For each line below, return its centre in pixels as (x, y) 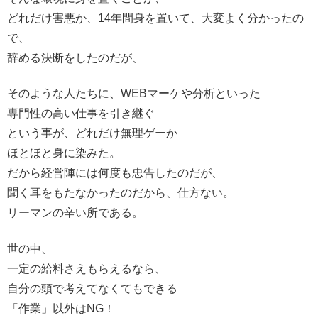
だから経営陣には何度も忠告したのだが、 (115, 173)
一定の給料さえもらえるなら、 (87, 268)
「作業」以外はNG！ (61, 308)
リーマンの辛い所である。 (75, 213)
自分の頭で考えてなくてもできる (92, 288)
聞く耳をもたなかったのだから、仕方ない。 (121, 193)
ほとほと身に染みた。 (64, 153)
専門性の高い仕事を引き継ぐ (81, 114)
